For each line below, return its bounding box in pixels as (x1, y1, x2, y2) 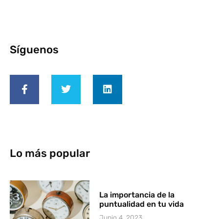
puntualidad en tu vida (99, 199, 184, 209)
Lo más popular (10, 147, 90, 160)
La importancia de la (99, 190, 175, 200)
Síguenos (10, 43, 59, 57)
